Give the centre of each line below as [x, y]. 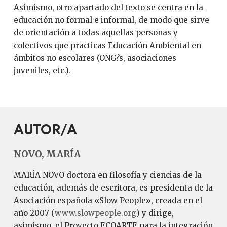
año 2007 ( [34, 213]
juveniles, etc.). [42, 71]
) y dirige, [155, 213]
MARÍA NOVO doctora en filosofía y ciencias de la [107, 175]
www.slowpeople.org [95, 213]
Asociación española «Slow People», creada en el [108, 200]
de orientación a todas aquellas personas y [96, 33]
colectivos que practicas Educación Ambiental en [107, 45]
